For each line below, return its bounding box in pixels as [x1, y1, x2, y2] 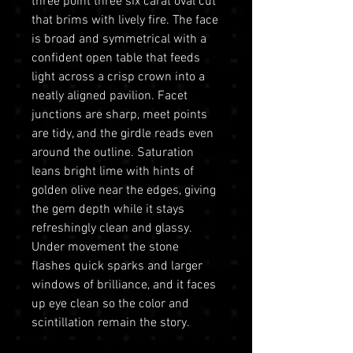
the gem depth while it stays [32, 201, 184, 217]
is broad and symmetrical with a [32, 31, 206, 47]
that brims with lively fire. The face [32, 12, 218, 28]
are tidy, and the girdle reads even [32, 125, 214, 142]
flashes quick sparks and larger [32, 258, 203, 274]
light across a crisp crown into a [32, 69, 205, 85]
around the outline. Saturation [32, 144, 194, 161]
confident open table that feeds [32, 50, 200, 66]
